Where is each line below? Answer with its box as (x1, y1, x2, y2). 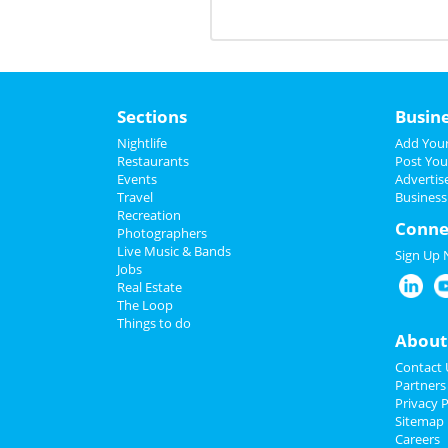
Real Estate (117, 278, 182, 297)
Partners (394, 376, 446, 395)
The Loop (117, 296, 173, 315)
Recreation (117, 206, 181, 225)
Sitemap (394, 412, 444, 431)
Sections (117, 105, 187, 129)
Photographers (117, 224, 207, 243)
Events (117, 170, 157, 189)
